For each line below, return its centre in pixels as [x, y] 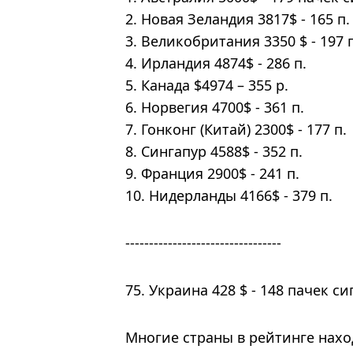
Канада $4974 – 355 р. [215, 85]
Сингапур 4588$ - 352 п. [222, 151]
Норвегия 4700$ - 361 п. [223, 107]
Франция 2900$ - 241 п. [220, 173]
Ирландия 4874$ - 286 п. [224, 63]
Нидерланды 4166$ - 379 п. [241, 195]
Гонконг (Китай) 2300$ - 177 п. [244, 129]
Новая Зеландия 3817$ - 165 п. [245, 19]
